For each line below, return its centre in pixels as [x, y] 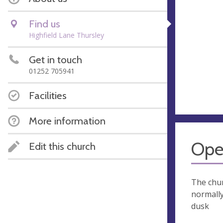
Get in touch [56, 59]
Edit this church [62, 146]
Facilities [48, 95]
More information [67, 121]
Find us [45, 24]
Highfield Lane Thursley [66, 35]
